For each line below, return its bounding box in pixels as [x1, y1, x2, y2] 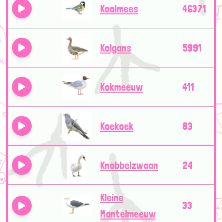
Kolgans [100, 41, 131, 54]
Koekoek [100, 119, 133, 132]
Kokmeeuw [100, 80, 143, 93]
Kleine [100, 191, 123, 204]
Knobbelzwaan [100, 159, 158, 171]
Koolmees [100, 2, 138, 15]
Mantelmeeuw [100, 207, 156, 220]
